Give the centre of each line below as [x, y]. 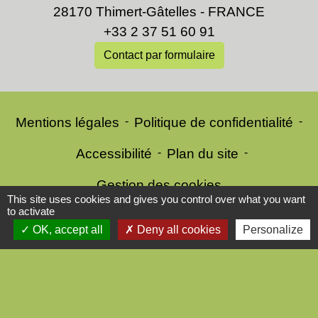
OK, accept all [66, 230]
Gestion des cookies [159, 185]
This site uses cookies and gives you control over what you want [156, 199]
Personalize [273, 230]
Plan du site [203, 153]
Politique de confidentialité [214, 122]
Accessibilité [114, 153]
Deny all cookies [177, 230]
